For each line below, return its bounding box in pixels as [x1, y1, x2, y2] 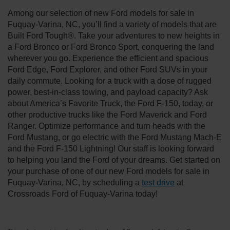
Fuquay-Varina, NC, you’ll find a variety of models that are [8, 20, 217, 29]
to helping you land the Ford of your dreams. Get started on [8, 155, 220, 164]
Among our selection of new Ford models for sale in [8, 8, 194, 17]
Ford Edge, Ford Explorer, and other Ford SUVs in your [8, 65, 207, 74]
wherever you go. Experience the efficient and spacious [8, 53, 208, 63]
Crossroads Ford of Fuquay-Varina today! [8, 189, 158, 198]
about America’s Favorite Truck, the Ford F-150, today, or [8, 99, 213, 108]
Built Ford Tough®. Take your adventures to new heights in [8, 31, 220, 40]
